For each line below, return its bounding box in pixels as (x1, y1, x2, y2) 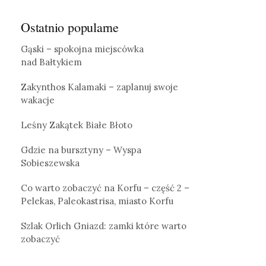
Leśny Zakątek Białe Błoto (21, 119, 132, 131)
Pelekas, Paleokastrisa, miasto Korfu (21, 195, 173, 207)
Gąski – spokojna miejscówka (21, 43, 144, 55)
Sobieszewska (21, 157, 80, 169)
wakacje (21, 94, 55, 106)
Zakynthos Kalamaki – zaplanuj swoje (21, 81, 178, 93)
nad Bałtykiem (21, 56, 82, 68)
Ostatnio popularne (21, 18, 119, 36)
